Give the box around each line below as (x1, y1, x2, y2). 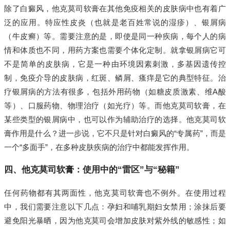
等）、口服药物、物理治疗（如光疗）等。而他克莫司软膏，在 (4, 101, 226, 110)
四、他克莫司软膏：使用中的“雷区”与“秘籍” (4, 165, 180, 175)
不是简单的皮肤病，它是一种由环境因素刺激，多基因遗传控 (4, 60, 226, 69)
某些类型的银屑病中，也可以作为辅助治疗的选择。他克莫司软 (4, 115, 226, 124)
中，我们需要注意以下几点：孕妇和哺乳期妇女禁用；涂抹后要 (4, 202, 226, 212)
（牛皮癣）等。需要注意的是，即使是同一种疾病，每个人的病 (4, 32, 226, 41)
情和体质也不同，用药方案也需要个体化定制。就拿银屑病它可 (4, 46, 226, 55)
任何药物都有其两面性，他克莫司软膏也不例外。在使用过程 (4, 188, 226, 198)
